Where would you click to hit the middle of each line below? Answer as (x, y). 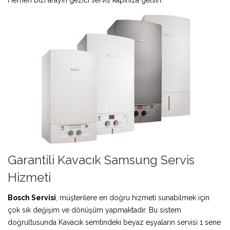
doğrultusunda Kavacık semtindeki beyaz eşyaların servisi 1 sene (114, 222)
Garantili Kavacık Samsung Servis (101, 160)
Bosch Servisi (32, 197)
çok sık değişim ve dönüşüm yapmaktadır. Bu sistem (94, 210)
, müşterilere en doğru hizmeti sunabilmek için (133, 197)
